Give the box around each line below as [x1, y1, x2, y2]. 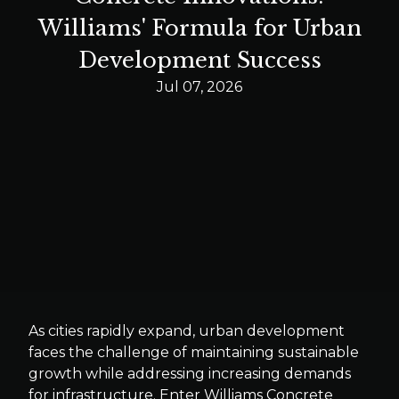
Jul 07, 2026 [157, 78, 242, 95]
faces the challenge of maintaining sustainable [28, 344, 359, 361]
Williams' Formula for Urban [37, 15, 362, 41]
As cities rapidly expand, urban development [28, 322, 345, 339]
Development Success [77, 47, 322, 73]
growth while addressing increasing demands [28, 365, 351, 382]
